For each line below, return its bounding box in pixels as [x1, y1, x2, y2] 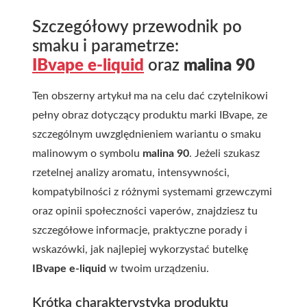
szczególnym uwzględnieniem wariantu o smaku [32, 129, 261, 140]
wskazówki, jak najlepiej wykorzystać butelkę [32, 244, 248, 255]
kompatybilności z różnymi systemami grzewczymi [32, 186, 272, 197]
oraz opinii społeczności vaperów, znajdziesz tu [32, 206, 258, 217]
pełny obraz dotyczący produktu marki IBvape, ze [32, 110, 267, 121]
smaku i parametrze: [32, 38, 179, 55]
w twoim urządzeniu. [106, 263, 209, 274]
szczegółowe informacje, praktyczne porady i [32, 225, 247, 236]
